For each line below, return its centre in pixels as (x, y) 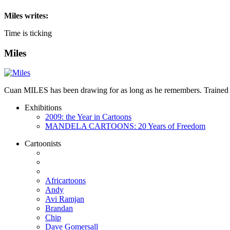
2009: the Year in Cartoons (88, 117)
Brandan (59, 208)
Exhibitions (43, 108)
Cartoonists (43, 144)
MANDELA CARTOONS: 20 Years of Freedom (125, 126)
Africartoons (65, 181)
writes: (35, 15)
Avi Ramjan (65, 199)
